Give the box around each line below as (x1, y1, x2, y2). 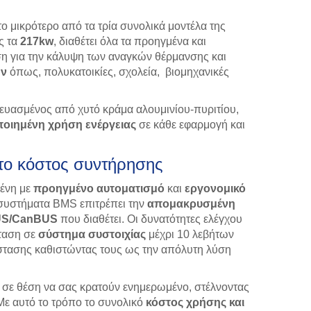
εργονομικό (184, 183, 246, 194)
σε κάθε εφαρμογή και (135, 119, 245, 131)
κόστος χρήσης (145, 296, 226, 308)
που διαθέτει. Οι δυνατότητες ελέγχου (57, 213, 242, 225)
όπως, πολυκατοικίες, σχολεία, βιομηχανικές (6, 66, 229, 78)
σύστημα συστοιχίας (37, 228, 149, 240)
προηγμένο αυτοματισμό (33, 183, 165, 194)
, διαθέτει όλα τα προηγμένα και (53, 35, 206, 47)
